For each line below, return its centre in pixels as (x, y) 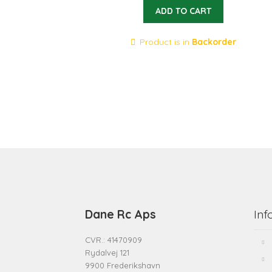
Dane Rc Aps (121, 214)
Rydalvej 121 (107, 252)
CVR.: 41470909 (114, 240)
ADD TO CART (183, 11)
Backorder (214, 42)
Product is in (166, 42)
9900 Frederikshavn (123, 265)
